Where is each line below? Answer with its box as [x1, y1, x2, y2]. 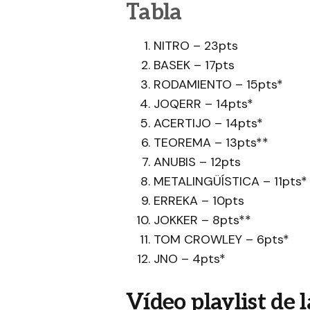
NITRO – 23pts [154, 37, 238, 55]
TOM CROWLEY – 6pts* [154, 231, 289, 248]
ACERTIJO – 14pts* [154, 115, 263, 132]
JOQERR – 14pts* [154, 95, 253, 113]
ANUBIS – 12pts [154, 154, 241, 171]
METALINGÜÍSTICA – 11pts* [154, 173, 307, 190]
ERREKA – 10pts [154, 192, 244, 210]
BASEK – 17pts [154, 57, 235, 74]
